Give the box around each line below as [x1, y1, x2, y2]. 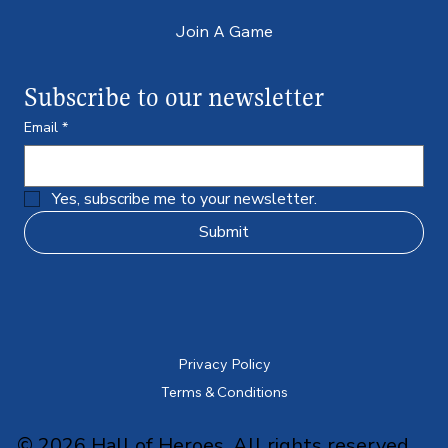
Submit [199, 221, 249, 244]
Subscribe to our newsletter [24, 80, 324, 114]
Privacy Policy [177, 354, 271, 373]
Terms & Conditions [160, 382, 288, 401]
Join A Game [174, 20, 273, 41]
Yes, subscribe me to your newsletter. [52, 188, 317, 211]
